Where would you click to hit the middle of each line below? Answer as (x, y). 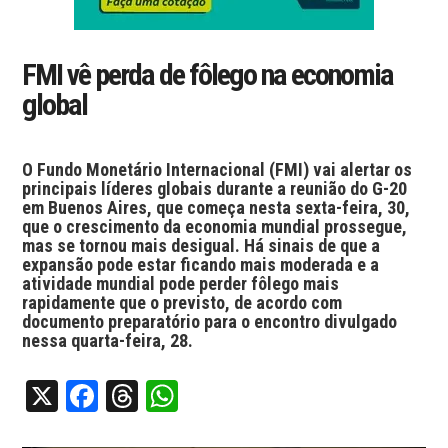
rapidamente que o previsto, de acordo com (182, 302)
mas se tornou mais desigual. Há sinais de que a (201, 245)
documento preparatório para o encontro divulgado (210, 321)
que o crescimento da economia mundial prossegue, (215, 226)
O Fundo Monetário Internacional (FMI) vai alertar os (217, 169)
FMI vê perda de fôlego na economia (208, 74)
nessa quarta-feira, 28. (108, 340)
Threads (189, 396)
